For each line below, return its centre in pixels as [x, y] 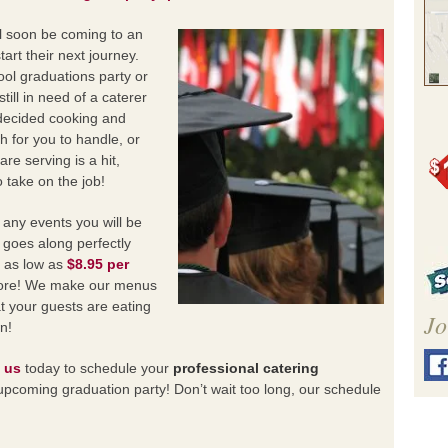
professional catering [246, 368]
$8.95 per [98, 264]
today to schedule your [97, 368]
